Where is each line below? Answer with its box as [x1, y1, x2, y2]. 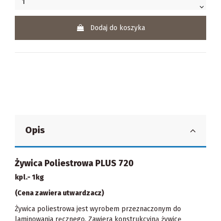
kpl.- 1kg [15, 173, 44, 182]
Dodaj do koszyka [90, 23, 145, 32]
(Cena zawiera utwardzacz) [15, 189, 104, 197]
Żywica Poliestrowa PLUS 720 [15, 158, 140, 169]
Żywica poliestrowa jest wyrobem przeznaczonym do [15, 205, 181, 214]
